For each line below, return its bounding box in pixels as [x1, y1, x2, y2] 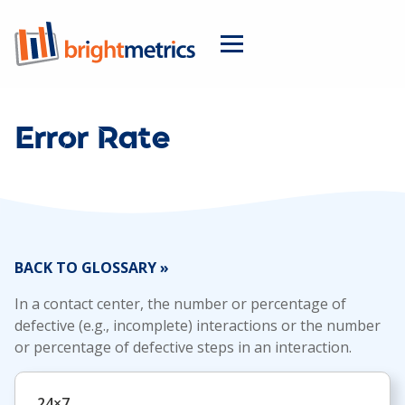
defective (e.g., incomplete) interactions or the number [14, 316, 381, 335]
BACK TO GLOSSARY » [14, 258, 169, 278]
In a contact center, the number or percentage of [14, 294, 346, 314]
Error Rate [14, 125, 170, 155]
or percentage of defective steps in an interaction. [14, 337, 352, 357]
